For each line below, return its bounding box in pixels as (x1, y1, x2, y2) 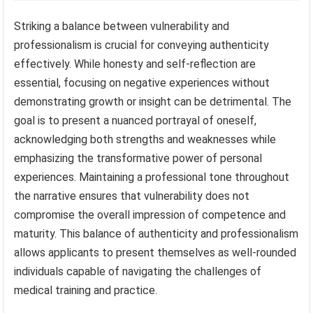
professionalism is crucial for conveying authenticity (14, 38, 270, 52)
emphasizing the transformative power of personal (14, 151, 263, 165)
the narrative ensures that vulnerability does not (14, 189, 250, 203)
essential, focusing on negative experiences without (14, 75, 270, 89)
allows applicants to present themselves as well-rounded (14, 245, 297, 259)
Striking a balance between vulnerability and (14, 19, 230, 33)
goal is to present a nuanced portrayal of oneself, (14, 113, 257, 127)
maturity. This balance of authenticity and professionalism (14, 226, 299, 240)
